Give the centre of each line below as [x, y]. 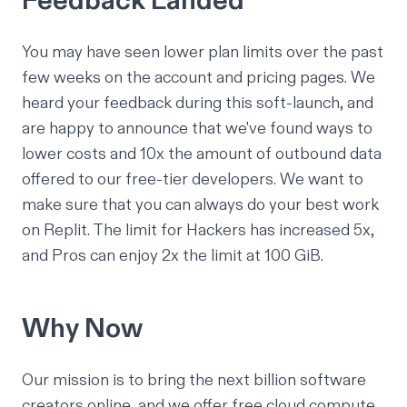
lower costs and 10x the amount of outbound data [202, 154]
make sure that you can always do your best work [200, 204]
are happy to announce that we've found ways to [197, 128]
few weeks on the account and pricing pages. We [199, 77]
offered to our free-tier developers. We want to [193, 179]
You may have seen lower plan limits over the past [203, 52]
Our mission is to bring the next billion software [194, 380]
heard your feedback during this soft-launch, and [198, 103]
